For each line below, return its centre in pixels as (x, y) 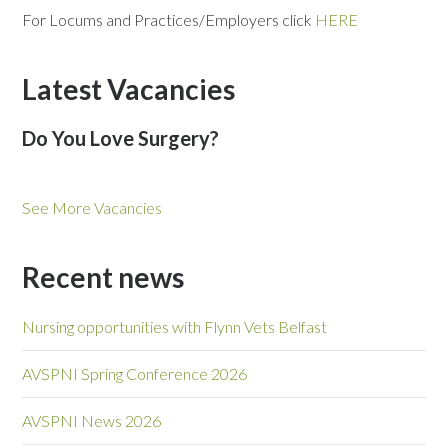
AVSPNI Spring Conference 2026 (135, 373)
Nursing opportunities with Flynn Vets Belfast (175, 326)
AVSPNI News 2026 (92, 420)
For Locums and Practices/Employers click (169, 19)
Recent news (103, 277)
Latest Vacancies (129, 89)
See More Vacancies (92, 207)
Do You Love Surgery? (121, 138)
